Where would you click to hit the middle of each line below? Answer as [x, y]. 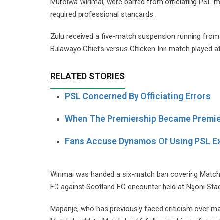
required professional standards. [102, 14]
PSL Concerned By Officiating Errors [138, 96]
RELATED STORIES [87, 76]
